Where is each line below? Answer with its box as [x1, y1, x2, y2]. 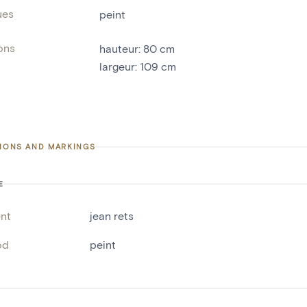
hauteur [99, 42, 138, 56]
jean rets [90, 209, 134, 223]
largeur [99, 60, 135, 73]
